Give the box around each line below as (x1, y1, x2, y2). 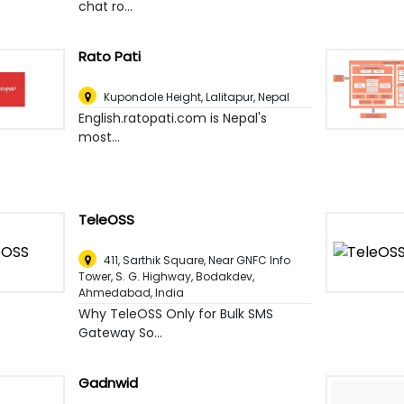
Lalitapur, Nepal (206, 89, 290, 106)
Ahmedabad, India (78, 285, 185, 301)
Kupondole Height (104, 89, 202, 106)
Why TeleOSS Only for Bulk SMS (78, 305, 274, 324)
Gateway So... (78, 324, 163, 343)
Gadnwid (78, 373, 139, 393)
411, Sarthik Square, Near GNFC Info (104, 252, 291, 269)
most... (78, 128, 121, 147)
